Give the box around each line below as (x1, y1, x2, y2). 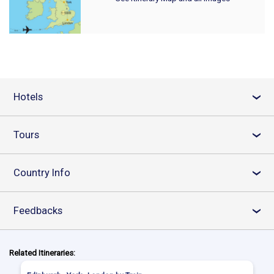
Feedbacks (13, 204, 62, 217)
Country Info (13, 166, 70, 179)
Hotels (13, 91, 43, 103)
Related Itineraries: (9, 248, 75, 258)
